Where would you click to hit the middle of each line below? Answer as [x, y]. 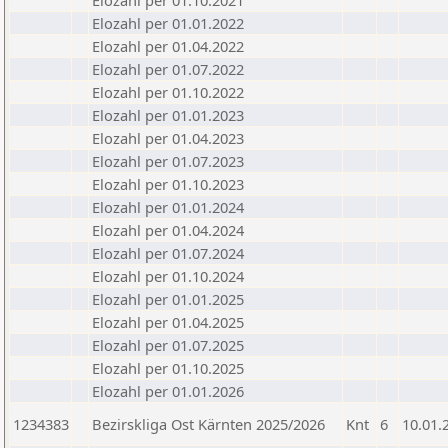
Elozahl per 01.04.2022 [168, 46]
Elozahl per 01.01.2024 [168, 207]
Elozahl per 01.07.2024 [168, 253]
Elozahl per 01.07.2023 [168, 161]
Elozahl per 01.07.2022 [168, 69]
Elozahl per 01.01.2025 [168, 299]
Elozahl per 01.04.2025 [168, 322]
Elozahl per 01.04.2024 [168, 230]
